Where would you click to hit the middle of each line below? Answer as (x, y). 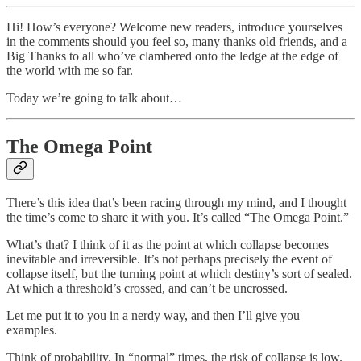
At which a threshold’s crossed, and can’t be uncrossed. (147, 288)
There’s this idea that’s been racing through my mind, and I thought (176, 203)
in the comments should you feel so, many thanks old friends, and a (177, 42)
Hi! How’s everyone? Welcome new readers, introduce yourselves (174, 27)
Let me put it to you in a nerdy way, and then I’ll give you (153, 316)
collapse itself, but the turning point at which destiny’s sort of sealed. (179, 274)
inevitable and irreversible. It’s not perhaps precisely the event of (169, 259)
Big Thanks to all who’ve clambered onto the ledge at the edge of (172, 56)
